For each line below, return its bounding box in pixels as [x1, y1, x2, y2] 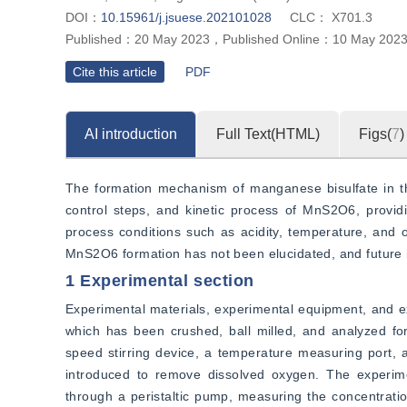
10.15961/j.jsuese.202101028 [101, 10, 272, 25]
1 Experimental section [65, 272, 254, 290]
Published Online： [223, 32, 333, 46]
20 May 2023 [134, 32, 210, 46]
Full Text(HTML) [216, 126, 320, 142]
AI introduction [84, 126, 177, 142]
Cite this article [73, 65, 157, 79]
